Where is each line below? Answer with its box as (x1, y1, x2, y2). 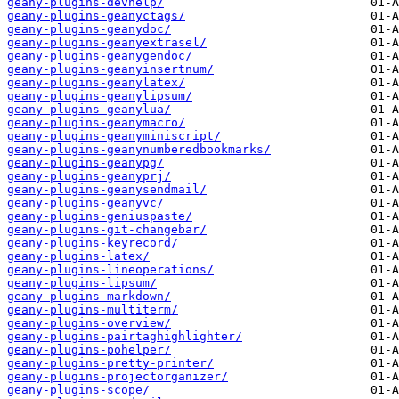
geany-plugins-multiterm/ (7, 302, 178, 316)
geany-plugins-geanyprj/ (7, 168, 171, 183)
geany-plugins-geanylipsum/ (7, 88, 192, 102)
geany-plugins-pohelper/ (7, 342, 171, 356)
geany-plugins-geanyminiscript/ (7, 128, 221, 142)
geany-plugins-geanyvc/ (7, 195, 164, 209)
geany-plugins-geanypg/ (7, 155, 164, 169)
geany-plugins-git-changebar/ (7, 222, 207, 236)
